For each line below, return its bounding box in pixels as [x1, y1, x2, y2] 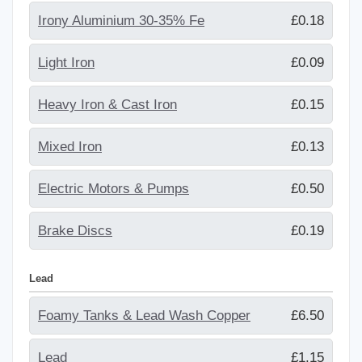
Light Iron [38, 54, 95, 70]
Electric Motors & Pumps [38, 180, 189, 196]
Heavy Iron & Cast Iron [38, 96, 177, 112]
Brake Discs [38, 222, 112, 238]
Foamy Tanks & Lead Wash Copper [38, 307, 250, 323]
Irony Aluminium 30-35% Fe [38, 12, 204, 28]
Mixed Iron [38, 138, 102, 154]
